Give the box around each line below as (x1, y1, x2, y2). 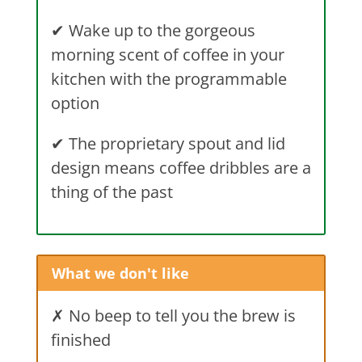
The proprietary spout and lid (64, 132, 285, 154)
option (50, 91, 99, 114)
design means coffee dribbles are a (50, 156, 311, 179)
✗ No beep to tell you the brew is (50, 304, 296, 326)
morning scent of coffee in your (50, 43, 284, 65)
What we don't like (52, 263, 190, 283)
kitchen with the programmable (50, 67, 287, 90)
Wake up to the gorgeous (64, 19, 255, 41)
